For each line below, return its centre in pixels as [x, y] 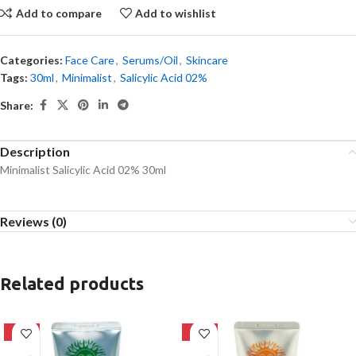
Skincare [207, 60]
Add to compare [58, 13]
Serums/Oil [150, 60]
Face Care [90, 60]
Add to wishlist [176, 13]
